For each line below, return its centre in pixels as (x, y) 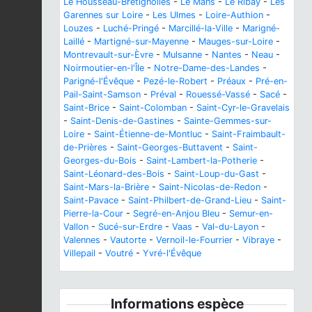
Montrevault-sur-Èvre (108, 55)
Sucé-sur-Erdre (130, 227)
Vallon (76, 227)
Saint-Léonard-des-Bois (114, 174)
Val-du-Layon (230, 227)
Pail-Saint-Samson (102, 95)
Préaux (232, 81)
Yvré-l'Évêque (172, 253)
